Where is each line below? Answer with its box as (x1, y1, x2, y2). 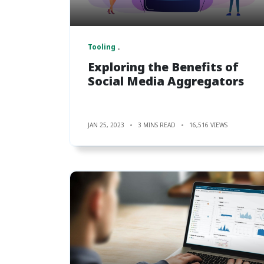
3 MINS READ (138, 120, 176, 129)
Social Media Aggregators (88, 72, 244, 89)
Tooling (88, 41, 115, 52)
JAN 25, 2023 (88, 120, 124, 129)
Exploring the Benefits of (88, 58, 239, 75)
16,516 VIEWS (189, 120, 227, 129)
